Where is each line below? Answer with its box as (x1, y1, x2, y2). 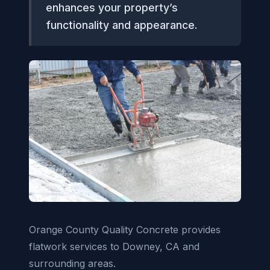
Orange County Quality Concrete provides (29, 223, 221, 236)
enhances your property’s (46, 1, 178, 14)
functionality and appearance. (46, 19, 197, 31)
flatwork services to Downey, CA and (29, 240, 199, 253)
